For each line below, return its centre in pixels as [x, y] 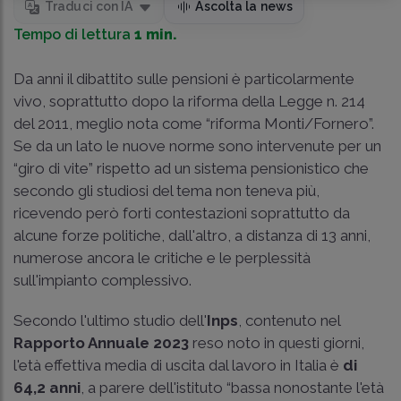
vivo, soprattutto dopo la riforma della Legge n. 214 [189, 102]
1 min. [156, 35]
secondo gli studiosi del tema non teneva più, [166, 191]
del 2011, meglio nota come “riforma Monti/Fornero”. [194, 124]
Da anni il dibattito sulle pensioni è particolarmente [184, 79]
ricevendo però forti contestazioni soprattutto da [182, 213]
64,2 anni [47, 388]
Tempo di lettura [74, 35]
